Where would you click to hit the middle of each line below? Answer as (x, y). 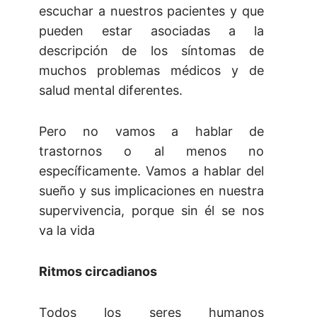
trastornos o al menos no (151, 151)
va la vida (67, 231)
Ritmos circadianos (98, 272)
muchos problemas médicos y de (151, 71)
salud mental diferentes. (111, 91)
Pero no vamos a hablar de (151, 132)
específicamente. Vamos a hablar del (151, 171)
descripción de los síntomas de (151, 51)
